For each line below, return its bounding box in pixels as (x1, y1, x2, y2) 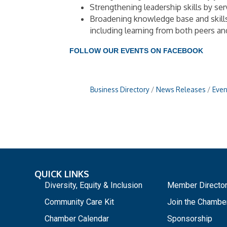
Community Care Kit (45, 197, 114, 207)
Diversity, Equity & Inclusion (45, 180, 142, 190)
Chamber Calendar (45, 213, 109, 223)
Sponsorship (167, 213, 212, 223)
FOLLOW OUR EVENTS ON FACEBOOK (69, 47, 203, 55)
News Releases (156, 85, 206, 94)
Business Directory (90, 85, 149, 94)
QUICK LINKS (34, 168, 89, 179)
